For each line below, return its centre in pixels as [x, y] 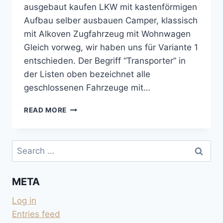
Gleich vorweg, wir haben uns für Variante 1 [111, 47]
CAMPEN [82, 139]
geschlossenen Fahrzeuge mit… [87, 87]
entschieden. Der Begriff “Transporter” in [105, 60]
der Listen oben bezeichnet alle [87, 74]
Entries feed [36, 214]
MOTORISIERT [92, 118]
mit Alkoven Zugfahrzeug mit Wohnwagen [107, 34]
